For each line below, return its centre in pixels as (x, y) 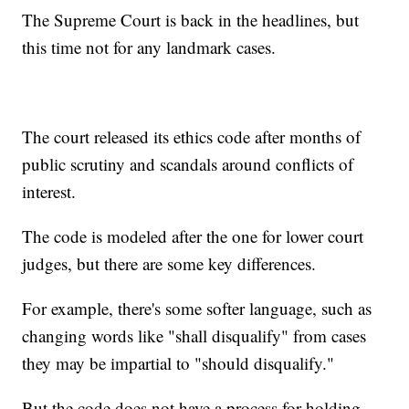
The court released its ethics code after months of (192, 137)
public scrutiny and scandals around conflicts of (188, 164)
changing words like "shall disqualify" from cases (194, 336)
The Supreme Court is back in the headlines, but (191, 20)
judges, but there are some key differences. (169, 264)
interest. (49, 192)
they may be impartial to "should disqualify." (178, 363)
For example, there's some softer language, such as (197, 309)
